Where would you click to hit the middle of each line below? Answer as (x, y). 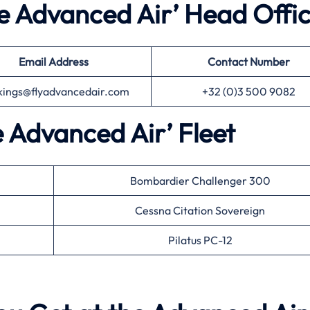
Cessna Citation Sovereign (200, 210)
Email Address (54, 62)
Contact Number (249, 62)
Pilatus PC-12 (200, 240)
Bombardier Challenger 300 (200, 181)
